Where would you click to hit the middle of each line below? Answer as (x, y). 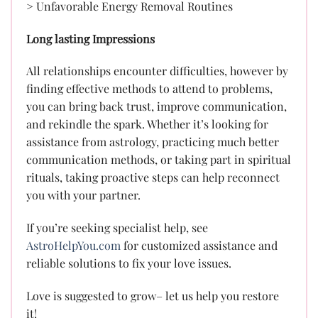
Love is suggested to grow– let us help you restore (153, 295)
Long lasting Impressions (91, 38)
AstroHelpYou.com (73, 246)
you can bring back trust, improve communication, (157, 106)
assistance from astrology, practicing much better (153, 142)
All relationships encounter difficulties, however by (157, 71)
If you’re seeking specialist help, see (117, 228)
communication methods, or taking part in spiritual (159, 160)
